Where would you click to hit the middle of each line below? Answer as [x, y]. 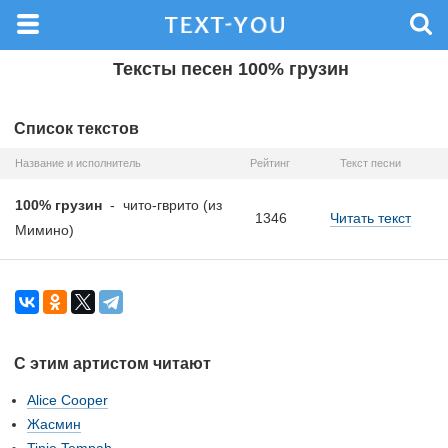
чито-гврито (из [172, 205]
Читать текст [370, 218]
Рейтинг [269, 163]
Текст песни [370, 163]
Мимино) [44, 230]
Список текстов [76, 128]
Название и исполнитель [78, 163]
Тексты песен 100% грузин [231, 69]
